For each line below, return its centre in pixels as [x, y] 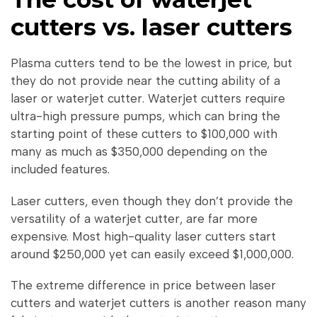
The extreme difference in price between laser [143, 286]
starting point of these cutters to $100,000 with [144, 134]
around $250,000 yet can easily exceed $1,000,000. [152, 254]
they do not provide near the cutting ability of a [145, 81]
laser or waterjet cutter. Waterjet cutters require [148, 99]
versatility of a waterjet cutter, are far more [134, 218]
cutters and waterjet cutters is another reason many [158, 303]
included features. [60, 169]
